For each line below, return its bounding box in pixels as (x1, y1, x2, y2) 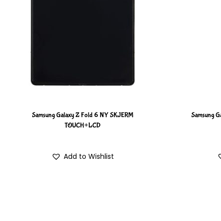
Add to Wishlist (64, 151, 114, 162)
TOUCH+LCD (65, 121, 101, 130)
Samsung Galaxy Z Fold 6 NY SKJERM (32, 111, 134, 119)
